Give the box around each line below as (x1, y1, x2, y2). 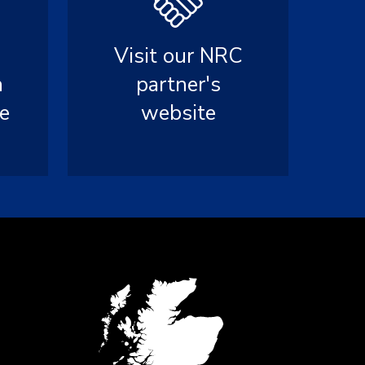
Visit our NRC (113, 42, 243, 70)
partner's (135, 70, 221, 99)
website (140, 99, 216, 127)
